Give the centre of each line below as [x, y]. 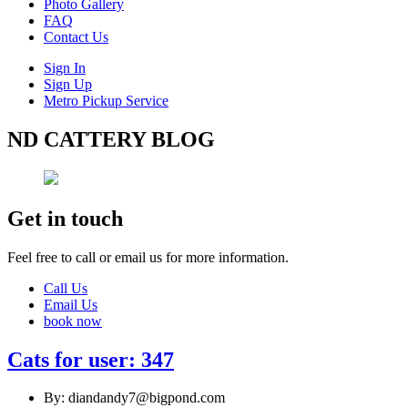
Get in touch [65, 218]
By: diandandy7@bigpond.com [134, 398]
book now [73, 321]
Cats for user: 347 [91, 359]
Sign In [65, 68]
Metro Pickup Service [106, 101]
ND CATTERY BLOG [111, 139]
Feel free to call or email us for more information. [148, 257]
